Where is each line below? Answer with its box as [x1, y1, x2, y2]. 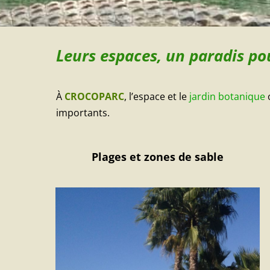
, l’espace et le [124, 90, 189, 104]
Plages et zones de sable [91, 149, 224, 165]
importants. [55, 106, 110, 120]
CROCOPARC [61, 90, 124, 104]
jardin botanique [189, 90, 265, 104]
